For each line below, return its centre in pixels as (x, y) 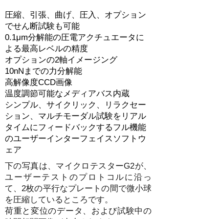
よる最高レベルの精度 (46, 49)
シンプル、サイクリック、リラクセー (76, 105)
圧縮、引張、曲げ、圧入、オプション (76, 15)
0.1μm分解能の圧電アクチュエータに (75, 37)
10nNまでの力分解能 (44, 71)
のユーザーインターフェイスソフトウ (76, 139)
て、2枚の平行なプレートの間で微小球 (78, 188)
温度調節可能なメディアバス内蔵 (67, 94)
